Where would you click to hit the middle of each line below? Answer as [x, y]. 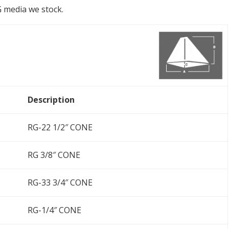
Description [51, 99]
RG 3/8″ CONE [54, 155]
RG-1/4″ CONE [54, 210]
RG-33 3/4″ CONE [60, 182]
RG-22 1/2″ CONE [60, 127]
